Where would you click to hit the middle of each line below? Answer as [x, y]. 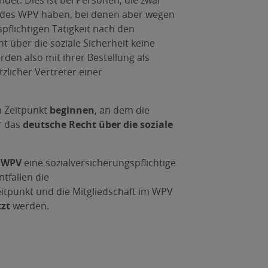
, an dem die [122, 110]
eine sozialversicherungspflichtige [98, 163]
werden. [29, 206]
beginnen [72, 110]
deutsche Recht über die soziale [98, 124]
